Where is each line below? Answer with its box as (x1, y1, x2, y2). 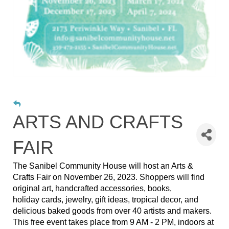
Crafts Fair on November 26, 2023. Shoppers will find (13, 172, 204, 181)
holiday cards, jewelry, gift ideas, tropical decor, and (13, 195, 198, 204)
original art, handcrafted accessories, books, (13, 184, 172, 193)
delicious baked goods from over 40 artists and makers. (13, 206, 212, 215)
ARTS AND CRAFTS (13, 111, 183, 132)
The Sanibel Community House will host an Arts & (13, 161, 193, 170)
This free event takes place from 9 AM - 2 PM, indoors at (13, 217, 214, 226)
